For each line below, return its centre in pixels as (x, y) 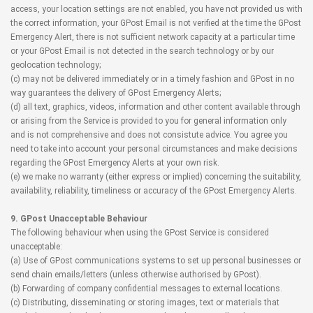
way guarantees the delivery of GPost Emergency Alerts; (116, 93)
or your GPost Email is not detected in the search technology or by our (142, 51)
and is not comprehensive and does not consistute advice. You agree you (149, 135)
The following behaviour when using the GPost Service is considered (140, 233)
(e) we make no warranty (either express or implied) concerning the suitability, (156, 177)
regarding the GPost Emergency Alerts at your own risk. (115, 163)
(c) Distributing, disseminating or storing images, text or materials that (145, 303)
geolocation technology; (56, 65)
